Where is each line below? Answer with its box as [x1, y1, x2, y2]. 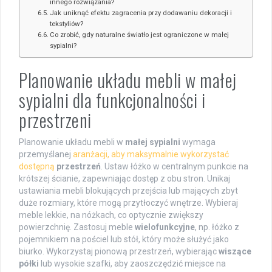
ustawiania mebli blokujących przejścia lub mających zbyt [19, 185, 238, 195]
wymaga [180, 137, 216, 147]
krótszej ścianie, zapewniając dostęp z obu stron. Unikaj [19, 173, 230, 183]
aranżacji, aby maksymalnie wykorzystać [73, 149, 229, 159]
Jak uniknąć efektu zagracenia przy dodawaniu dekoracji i [50, 8, 233, 17]
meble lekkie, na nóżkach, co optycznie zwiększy [19, 209, 203, 220]
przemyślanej [19, 149, 73, 159]
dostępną [19, 161, 55, 171]
